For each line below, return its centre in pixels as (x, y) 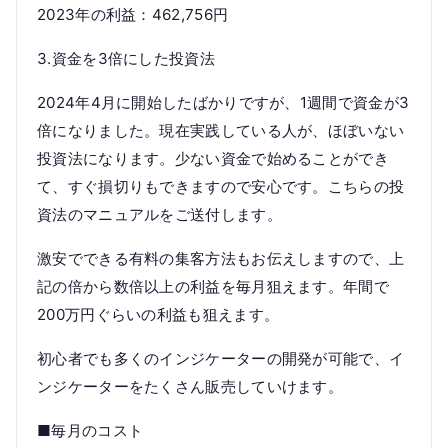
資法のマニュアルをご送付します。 (159, 214)
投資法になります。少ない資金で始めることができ (213, 158)
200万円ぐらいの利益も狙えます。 (158, 314)
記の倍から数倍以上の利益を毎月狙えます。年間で (213, 286)
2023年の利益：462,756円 (133, 14)
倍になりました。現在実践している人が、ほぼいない (221, 130)
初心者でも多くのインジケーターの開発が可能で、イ (221, 358)
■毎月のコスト (90, 430)
